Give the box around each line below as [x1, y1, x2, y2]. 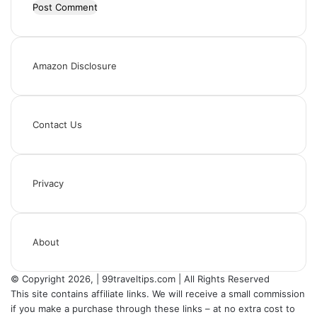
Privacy [33, 178, 64, 189]
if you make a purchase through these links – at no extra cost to [11, 303, 295, 314]
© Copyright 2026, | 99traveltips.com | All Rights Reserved [11, 273, 270, 284]
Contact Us [33, 119, 82, 130]
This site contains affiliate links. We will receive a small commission [11, 288, 305, 299]
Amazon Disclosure [33, 60, 117, 71]
